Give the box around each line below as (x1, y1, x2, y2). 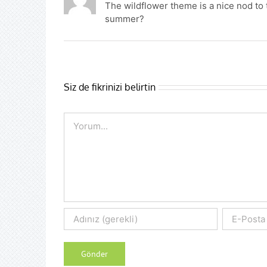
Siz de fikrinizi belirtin (64, 81, 156, 94)
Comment (63, 113, 104, 125)
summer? (105, 13, 144, 25)
